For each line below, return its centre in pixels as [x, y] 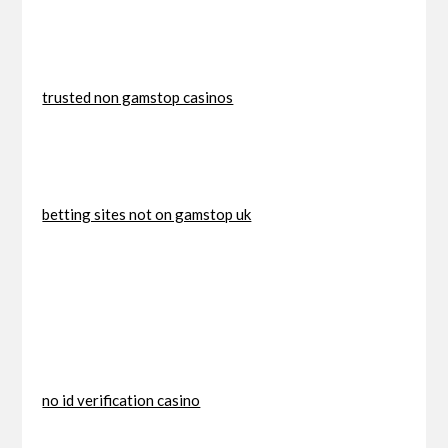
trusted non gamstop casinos [138, 97]
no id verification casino [121, 400]
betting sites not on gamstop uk [147, 213]
